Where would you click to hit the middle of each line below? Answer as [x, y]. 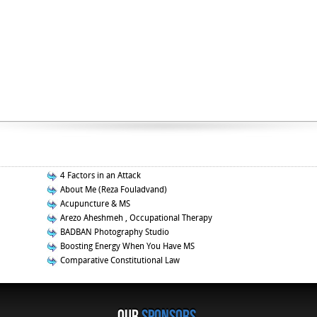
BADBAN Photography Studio [114, 232]
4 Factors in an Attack [99, 175]
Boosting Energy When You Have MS [126, 246]
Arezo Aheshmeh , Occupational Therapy [135, 218]
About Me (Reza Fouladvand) [113, 190]
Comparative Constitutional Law [119, 260]
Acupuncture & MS [94, 204]
